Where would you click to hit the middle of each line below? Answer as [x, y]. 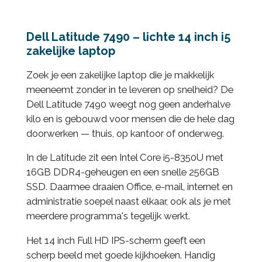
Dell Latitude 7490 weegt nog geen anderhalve [128, 104]
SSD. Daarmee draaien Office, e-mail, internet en [129, 187]
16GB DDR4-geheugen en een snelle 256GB [123, 172]
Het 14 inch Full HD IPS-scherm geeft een [116, 241]
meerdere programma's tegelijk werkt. [108, 216]
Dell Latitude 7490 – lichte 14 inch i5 [128, 37]
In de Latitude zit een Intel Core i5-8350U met [125, 158]
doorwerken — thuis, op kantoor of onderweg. [125, 133]
